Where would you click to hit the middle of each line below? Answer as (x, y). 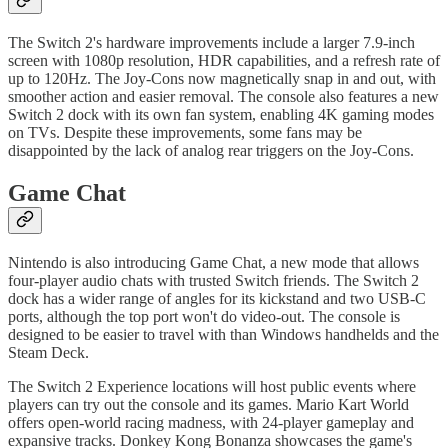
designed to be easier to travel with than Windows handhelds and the (223, 334)
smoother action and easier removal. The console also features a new (223, 97)
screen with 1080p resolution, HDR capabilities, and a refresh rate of (224, 61)
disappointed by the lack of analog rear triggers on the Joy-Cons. (211, 151)
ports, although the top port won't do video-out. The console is (204, 316)
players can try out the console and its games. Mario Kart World (208, 404)
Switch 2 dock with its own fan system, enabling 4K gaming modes (221, 115)
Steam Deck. (48, 352)
